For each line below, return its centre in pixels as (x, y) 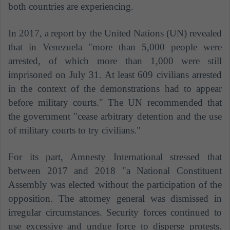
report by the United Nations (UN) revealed (137, 33)
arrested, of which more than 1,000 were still (115, 61)
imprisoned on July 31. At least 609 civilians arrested (115, 75)
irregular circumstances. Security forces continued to (115, 213)
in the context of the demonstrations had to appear (115, 89)
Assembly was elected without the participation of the (115, 185)
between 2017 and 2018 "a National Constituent (115, 171)
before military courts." (56, 103)
